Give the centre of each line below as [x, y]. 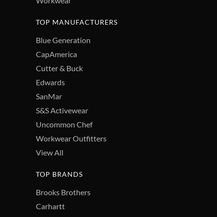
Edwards [50, 82]
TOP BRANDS [59, 174]
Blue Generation [63, 40]
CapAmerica [56, 54]
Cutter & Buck [59, 68]
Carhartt [50, 206]
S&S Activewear [62, 110]
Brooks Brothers [63, 192]
